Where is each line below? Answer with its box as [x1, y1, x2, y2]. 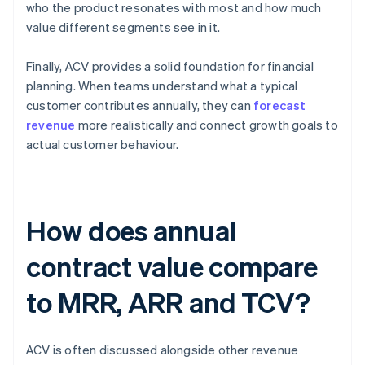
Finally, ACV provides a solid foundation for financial [26, 58, 314, 75]
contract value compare [26, 248, 318, 284]
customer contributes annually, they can [26, 97, 253, 114]
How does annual [26, 213, 236, 248]
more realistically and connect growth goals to [75, 117, 338, 134]
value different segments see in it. [26, 19, 220, 36]
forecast [253, 97, 306, 114]
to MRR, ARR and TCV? [26, 284, 310, 320]
